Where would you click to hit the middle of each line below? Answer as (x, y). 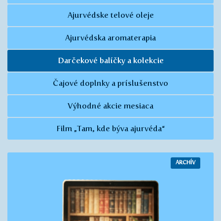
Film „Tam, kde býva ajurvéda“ (110, 128)
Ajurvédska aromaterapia (110, 37)
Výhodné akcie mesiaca (110, 106)
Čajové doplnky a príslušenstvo (110, 83)
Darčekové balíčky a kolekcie (110, 60)
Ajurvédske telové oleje (110, 15)
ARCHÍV (185, 163)
